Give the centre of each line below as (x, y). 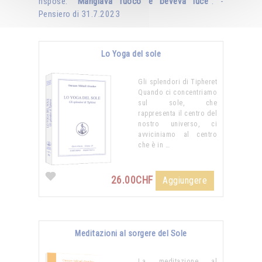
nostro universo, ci (178, 124)
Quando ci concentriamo (178, 93)
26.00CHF (133, 180)
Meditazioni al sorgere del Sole (131, 234)
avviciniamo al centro (178, 135)
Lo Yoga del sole (131, 54)
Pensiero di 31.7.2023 (79, 14)
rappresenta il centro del (178, 114)
